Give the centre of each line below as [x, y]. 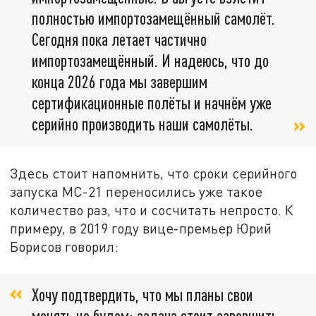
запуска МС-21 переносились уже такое [136, 192]
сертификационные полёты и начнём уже [152, 102]
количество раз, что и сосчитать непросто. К [152, 210]
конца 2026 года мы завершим [120, 81]
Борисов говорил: [65, 247]
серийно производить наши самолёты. [142, 123]
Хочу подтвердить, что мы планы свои [142, 294]
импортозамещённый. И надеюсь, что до [150, 60]
